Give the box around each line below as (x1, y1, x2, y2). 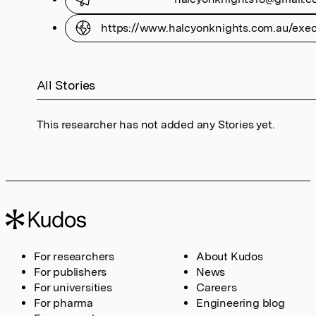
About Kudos (196, 250, 263, 264)
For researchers (34, 250, 114, 264)
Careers (196, 281, 237, 295)
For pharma (34, 296, 93, 310)
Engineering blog (196, 296, 285, 310)
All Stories (36, 78, 95, 93)
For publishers (34, 265, 107, 279)
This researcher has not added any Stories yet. (36, 118, 275, 132)
